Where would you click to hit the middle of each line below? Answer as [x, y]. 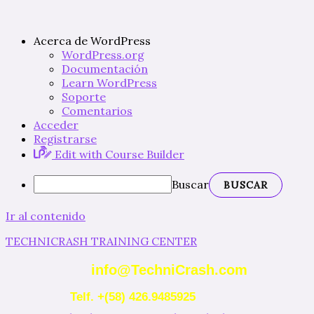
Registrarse [65, 139]
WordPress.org [103, 55]
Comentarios [97, 111]
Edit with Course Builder [120, 154]
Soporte [84, 97]
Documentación [105, 69]
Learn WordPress [109, 83]
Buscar [190, 184]
